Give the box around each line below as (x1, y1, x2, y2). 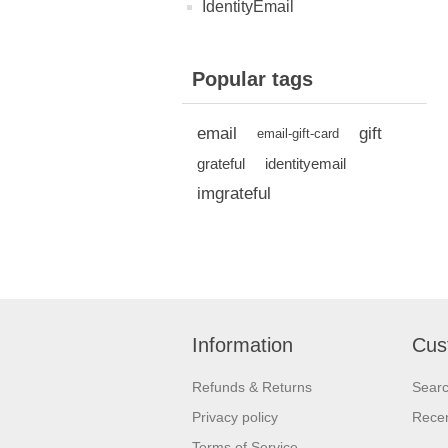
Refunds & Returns (192, 379, 312, 395)
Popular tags (192, 68, 313, 90)
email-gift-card (257, 126, 339, 141)
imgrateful (197, 184, 271, 203)
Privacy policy (192, 409, 278, 425)
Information (192, 334, 293, 356)
